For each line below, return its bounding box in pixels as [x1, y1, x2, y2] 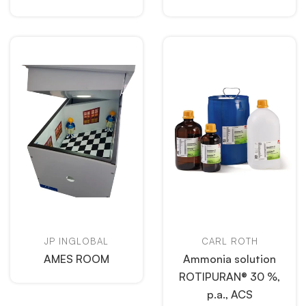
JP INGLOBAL [44, 236, 109, 247]
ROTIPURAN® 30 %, [179, 270, 280, 283]
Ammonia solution [183, 252, 276, 266]
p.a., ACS [206, 288, 253, 301]
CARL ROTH [201, 236, 258, 247]
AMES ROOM [44, 252, 109, 266]
